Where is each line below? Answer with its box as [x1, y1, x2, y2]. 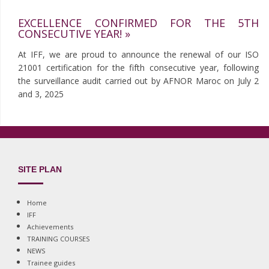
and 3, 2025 [18, 88, 64, 100]
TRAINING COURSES [27, 234, 89, 244]
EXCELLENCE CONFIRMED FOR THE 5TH [18, 16, 259, 31]
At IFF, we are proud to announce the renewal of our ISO [18, 49, 259, 61]
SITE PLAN [18, 165, 62, 175]
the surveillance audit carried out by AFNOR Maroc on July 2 [18, 75, 259, 87]
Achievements [27, 222, 73, 232]
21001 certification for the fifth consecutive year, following [18, 62, 259, 74]
